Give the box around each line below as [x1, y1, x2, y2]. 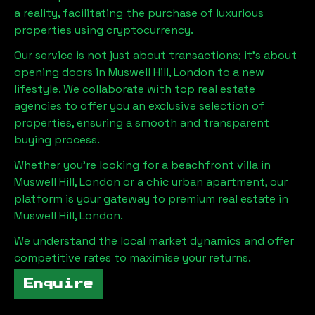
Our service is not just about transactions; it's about [14, 47, 297, 63]
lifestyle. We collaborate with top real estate [14, 81, 255, 96]
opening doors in [14, 64, 108, 79]
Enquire [24, 278, 94, 289]
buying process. [14, 131, 100, 147]
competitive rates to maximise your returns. [14, 250, 251, 265]
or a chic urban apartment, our [120, 174, 288, 189]
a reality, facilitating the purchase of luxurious [14, 5, 264, 20]
